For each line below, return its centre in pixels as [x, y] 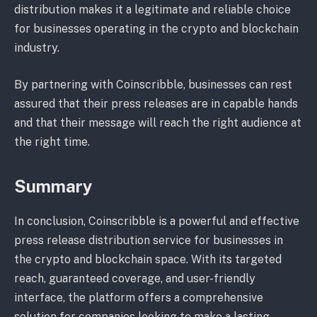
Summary [53, 186]
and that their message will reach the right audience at [158, 122]
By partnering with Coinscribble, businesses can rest [153, 84]
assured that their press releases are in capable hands [156, 103]
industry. [37, 48]
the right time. [52, 142]
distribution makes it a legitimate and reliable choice [152, 10]
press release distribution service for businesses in [149, 241]
